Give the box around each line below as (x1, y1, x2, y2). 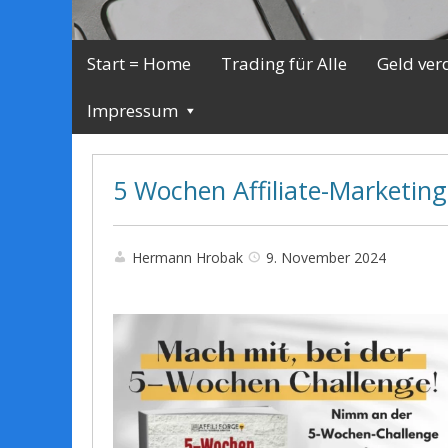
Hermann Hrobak (132, 248, 243, 268)
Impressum (87, 99, 178, 123)
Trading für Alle (221, 52, 347, 76)
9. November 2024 (266, 248, 386, 268)
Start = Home (87, 52, 191, 76)
